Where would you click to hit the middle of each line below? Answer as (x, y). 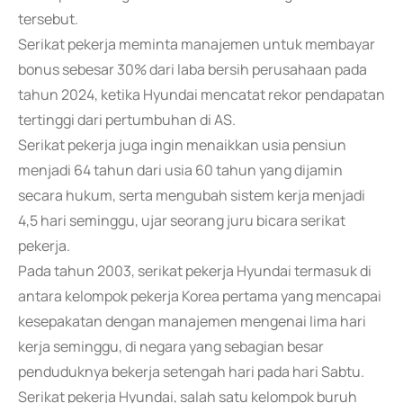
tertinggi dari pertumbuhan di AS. (127, 120)
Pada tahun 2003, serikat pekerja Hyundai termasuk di (195, 271)
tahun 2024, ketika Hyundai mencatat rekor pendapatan (201, 94)
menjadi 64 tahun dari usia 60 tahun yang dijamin (180, 170)
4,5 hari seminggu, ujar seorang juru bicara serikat (182, 220)
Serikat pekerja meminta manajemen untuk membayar (197, 44)
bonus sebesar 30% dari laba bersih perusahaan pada (193, 69)
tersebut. (48, 19)
